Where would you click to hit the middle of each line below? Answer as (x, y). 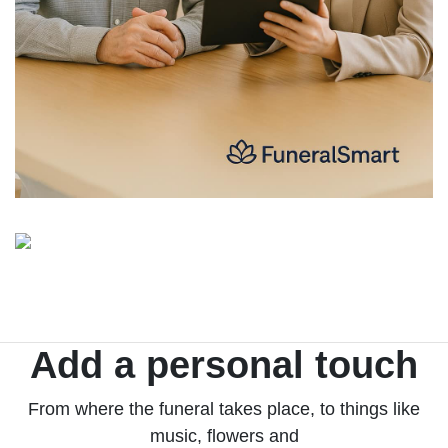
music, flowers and (224, 435)
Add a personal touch (224, 364)
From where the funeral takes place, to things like (224, 408)
